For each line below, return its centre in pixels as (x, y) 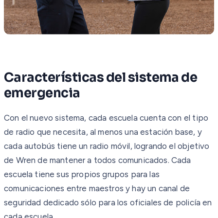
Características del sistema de (101, 77)
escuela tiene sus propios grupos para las (82, 174)
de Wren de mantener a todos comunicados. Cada (98, 160)
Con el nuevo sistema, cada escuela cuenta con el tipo (106, 118)
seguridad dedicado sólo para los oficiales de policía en (108, 202)
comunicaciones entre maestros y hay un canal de (97, 188)
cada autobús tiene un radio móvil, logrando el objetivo (107, 146)
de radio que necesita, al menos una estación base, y (103, 132)
